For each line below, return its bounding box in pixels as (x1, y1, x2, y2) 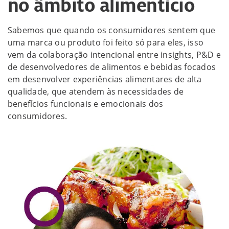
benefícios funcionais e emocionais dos (8, 98, 164, 109)
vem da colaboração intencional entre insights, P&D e (8, 49, 221, 60)
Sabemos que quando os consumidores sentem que (8, 24, 216, 36)
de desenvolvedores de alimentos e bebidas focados (8, 61, 216, 73)
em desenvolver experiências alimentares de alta (8, 73, 202, 85)
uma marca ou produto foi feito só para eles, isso (8, 36, 204, 48)
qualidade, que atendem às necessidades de (8, 85, 184, 97)
